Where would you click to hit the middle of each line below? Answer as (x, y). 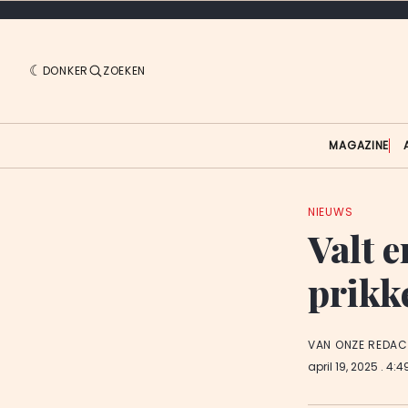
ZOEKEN (124, 70)
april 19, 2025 (344, 367)
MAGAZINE (359, 145)
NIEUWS (331, 211)
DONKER (65, 70)
